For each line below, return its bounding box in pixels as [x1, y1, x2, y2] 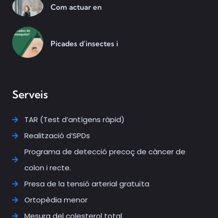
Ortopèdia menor [24, 195, 88, 205]
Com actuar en [51, 2, 102, 12]
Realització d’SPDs [24, 130, 90, 141]
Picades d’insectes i [51, 38, 118, 48]
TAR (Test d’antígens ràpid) [24, 114, 125, 125]
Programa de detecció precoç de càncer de [24, 146, 185, 157]
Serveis [12, 88, 48, 102]
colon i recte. [24, 163, 71, 173]
